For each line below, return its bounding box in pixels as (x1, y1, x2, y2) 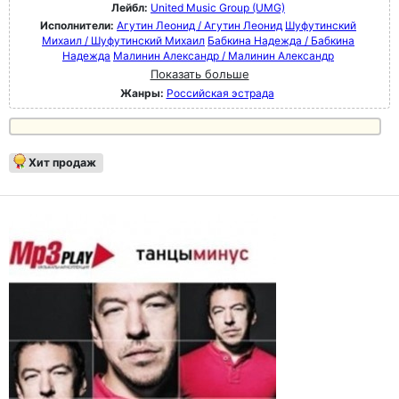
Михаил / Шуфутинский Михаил (42, 34, 205, 47)
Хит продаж (28, 156, 96, 169)
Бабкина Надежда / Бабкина (208, 34, 354, 47)
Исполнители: (40, 19, 117, 32)
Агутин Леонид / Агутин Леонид (117, 19, 282, 32)
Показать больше (150, 67, 249, 81)
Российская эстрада (166, 86, 274, 100)
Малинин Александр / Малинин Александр (113, 49, 334, 62)
